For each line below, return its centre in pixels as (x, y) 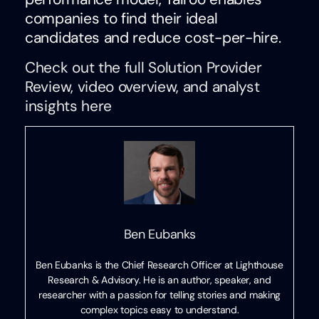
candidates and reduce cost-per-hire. (153, 38)
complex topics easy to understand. (159, 309)
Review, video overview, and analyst (142, 87)
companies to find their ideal (121, 19)
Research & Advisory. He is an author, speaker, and (159, 279)
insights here (69, 106)
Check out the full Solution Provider (143, 67)
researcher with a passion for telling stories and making (159, 294)
